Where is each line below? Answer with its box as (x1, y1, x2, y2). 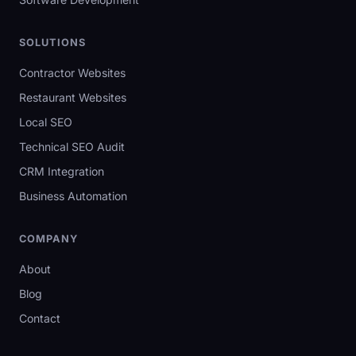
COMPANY (19, 233, 79, 245)
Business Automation (19, 189, 127, 203)
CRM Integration (19, 164, 104, 178)
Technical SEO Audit (19, 140, 125, 153)
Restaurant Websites (19, 91, 126, 104)
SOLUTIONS (19, 37, 87, 48)
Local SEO (19, 115, 72, 129)
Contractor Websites (19, 66, 126, 79)
